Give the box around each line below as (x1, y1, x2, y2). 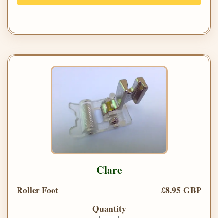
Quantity (92, 202, 126, 215)
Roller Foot (17, 183, 58, 197)
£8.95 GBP (161, 183, 201, 197)
